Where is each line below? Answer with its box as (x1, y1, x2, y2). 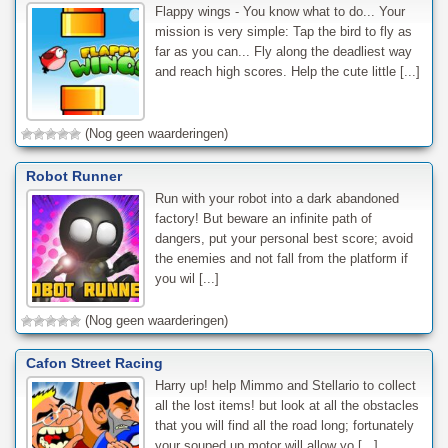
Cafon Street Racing (26, 354, 163, 371)
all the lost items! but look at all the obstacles (154, 397, 419, 413)
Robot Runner (26, 167, 122, 184)
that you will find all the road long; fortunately (154, 417, 414, 433)
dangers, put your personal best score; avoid (154, 230, 413, 246)
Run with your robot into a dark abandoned (154, 190, 399, 206)
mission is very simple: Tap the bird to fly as (154, 23, 412, 39)
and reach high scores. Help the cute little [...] (154, 63, 420, 79)
